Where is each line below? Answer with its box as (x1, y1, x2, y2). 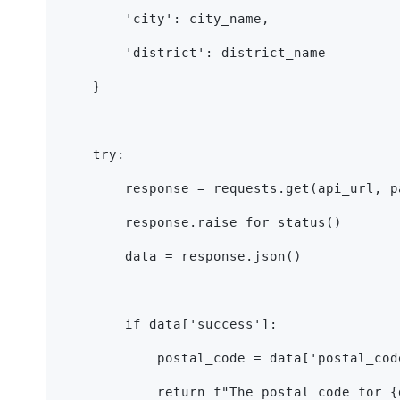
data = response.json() (61, 248, 302, 263)
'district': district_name (61, 45, 326, 60)
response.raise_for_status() (61, 214, 342, 229)
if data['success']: (61, 316, 278, 331)
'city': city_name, (61, 11, 270, 26)
